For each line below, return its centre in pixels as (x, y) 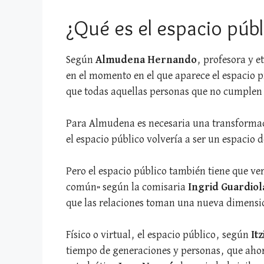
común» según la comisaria (127, 187)
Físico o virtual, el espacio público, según (159, 235)
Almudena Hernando (146, 60)
